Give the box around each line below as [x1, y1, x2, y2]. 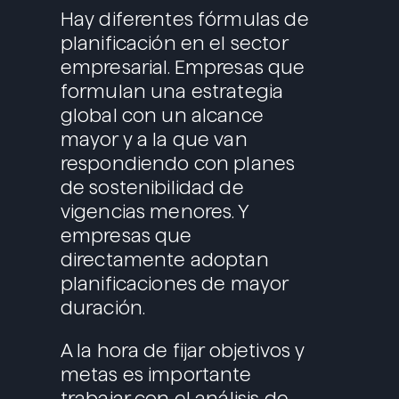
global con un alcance [60, 105, 264, 126]
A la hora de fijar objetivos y [60, 340, 305, 362]
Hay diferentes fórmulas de [60, 9, 309, 30]
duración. [60, 297, 146, 319]
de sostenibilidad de [60, 177, 244, 199]
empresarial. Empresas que [60, 57, 305, 78]
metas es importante [60, 364, 252, 386]
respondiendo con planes [60, 153, 296, 175]
